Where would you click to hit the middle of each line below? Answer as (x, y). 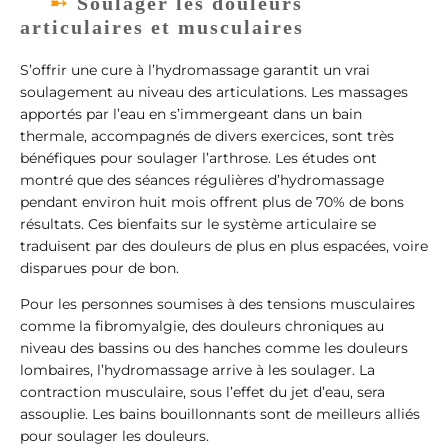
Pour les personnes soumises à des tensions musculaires (217, 304)
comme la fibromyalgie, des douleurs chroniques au (202, 326)
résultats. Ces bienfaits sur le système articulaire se (198, 223)
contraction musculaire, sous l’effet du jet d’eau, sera (202, 392)
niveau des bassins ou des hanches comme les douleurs (214, 348)
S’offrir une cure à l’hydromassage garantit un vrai (195, 69)
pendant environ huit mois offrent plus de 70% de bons (212, 201)
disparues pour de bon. (99, 267)
